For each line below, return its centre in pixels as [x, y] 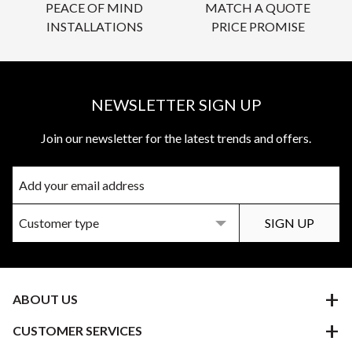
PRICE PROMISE [258, 26]
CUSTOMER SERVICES [77, 330]
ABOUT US [45, 299]
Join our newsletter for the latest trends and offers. [176, 137]
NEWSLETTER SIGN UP [176, 104]
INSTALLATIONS [94, 26]
